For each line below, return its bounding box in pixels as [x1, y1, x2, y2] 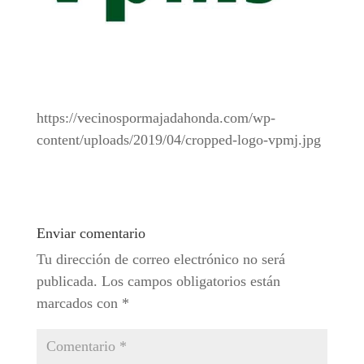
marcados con [36, 295, 122, 311]
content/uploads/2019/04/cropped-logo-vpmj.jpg [36, 132, 321, 148]
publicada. [36, 273, 97, 289]
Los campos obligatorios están [101, 273, 280, 289]
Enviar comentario [36, 225, 145, 241]
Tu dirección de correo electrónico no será [36, 251, 285, 267]
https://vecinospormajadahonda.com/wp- [36, 110, 275, 126]
